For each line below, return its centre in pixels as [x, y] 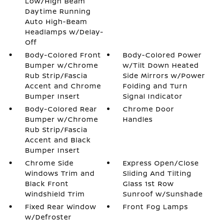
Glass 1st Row [149, 183]
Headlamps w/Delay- [64, 31]
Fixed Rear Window [60, 206]
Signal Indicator [153, 96]
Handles [138, 119]
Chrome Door [149, 109]
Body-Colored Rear [61, 109]
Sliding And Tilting [157, 173]
